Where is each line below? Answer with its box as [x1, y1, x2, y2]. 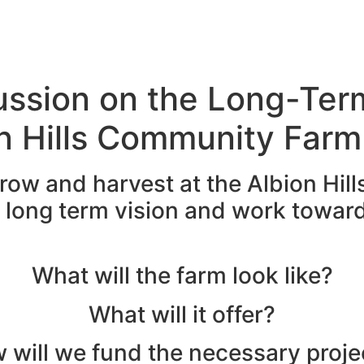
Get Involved [120, 28, 209, 45]
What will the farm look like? [31, 262, 333, 290]
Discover [15, 28, 78, 45]
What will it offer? [89, 300, 275, 328]
